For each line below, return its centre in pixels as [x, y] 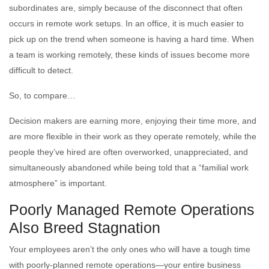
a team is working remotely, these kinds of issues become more [129, 54]
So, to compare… [42, 95]
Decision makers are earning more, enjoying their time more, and [133, 120]
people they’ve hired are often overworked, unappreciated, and [128, 152]
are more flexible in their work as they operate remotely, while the [133, 136]
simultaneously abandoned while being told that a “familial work [129, 167]
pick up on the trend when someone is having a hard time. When [131, 39]
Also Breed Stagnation [85, 227]
